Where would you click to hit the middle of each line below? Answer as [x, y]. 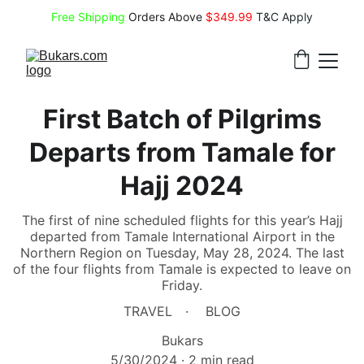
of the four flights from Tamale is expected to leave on [182, 269]
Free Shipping [88, 16]
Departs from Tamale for [182, 152]
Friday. [182, 285]
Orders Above [165, 16]
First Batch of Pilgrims [182, 119]
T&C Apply [284, 16]
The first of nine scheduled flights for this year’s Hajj [182, 220]
